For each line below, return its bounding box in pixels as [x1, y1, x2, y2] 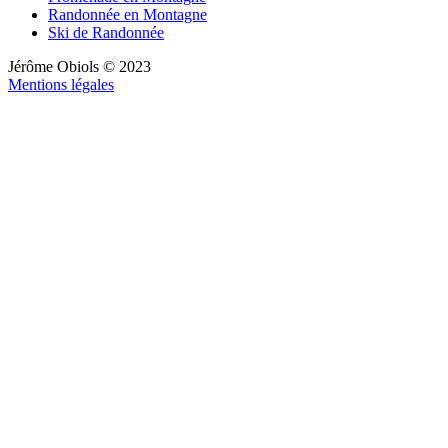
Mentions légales [8, 75, 114, 93]
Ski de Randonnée [48, 23, 164, 41]
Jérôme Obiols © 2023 [8, 57, 151, 75]
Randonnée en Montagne [48, 5, 207, 23]
